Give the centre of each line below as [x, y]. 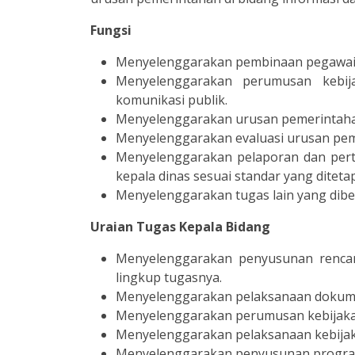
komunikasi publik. [172, 100]
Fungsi [111, 30]
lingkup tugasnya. [169, 277]
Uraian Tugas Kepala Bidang [180, 227]
